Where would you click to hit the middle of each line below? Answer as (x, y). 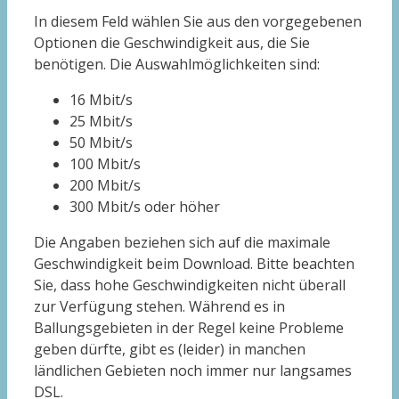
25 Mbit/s (101, 122)
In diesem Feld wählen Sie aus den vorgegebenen (198, 22)
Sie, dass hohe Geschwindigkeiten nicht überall (190, 285)
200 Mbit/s (105, 186)
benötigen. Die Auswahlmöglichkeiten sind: (177, 65)
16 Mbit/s (101, 100)
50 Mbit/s (101, 143)
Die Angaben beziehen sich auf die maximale (182, 243)
